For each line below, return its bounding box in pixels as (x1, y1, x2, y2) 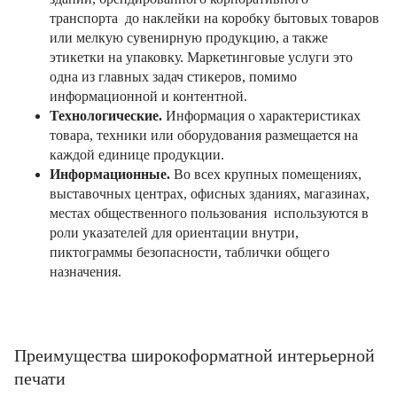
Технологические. (50, 108, 162, 123)
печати (14, 369, 66, 388)
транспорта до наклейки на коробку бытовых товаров (50, 11, 379, 26)
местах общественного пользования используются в (50, 206, 369, 221)
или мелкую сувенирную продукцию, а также (50, 30, 328, 45)
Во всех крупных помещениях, (170, 167, 362, 182)
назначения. (50, 264, 121, 279)
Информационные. (50, 167, 170, 182)
